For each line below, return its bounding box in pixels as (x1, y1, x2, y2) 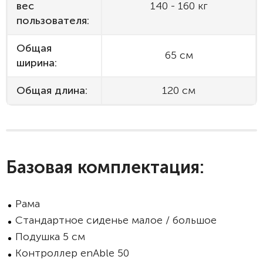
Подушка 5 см (15, 230, 88, 243)
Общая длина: (16, 84, 87, 97)
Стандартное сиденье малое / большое (15, 214, 217, 227)
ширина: (16, 56, 57, 69)
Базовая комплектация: (6, 157, 204, 178)
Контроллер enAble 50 (15, 247, 132, 259)
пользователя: (16, 14, 89, 27)
